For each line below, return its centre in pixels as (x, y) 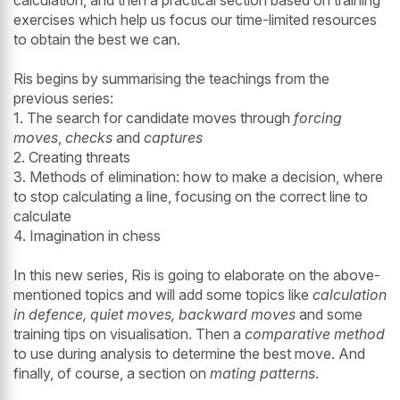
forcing (318, 118)
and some (329, 315)
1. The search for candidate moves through (154, 118)
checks (89, 138)
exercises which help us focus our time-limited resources (195, 20)
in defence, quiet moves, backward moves (154, 315)
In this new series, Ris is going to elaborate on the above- (197, 275)
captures (173, 138)
